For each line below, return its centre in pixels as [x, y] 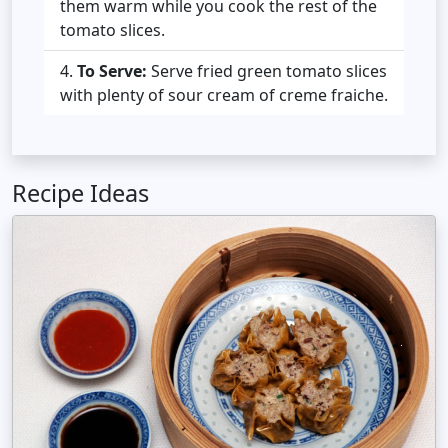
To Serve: [112, 70]
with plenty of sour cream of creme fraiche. [224, 94]
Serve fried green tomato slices [267, 70]
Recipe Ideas [80, 192]
